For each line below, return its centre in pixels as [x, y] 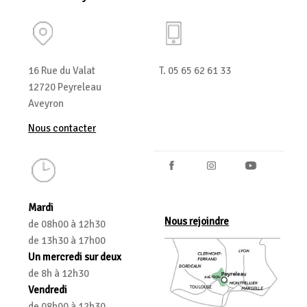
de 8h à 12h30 [59, 273]
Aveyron [46, 103]
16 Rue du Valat [62, 70]
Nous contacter [62, 128]
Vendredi [48, 290]
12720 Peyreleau [65, 87]
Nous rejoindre [197, 221]
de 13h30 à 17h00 [67, 240]
